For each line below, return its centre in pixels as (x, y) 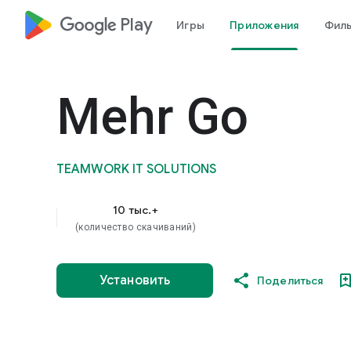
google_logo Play (106, 25)
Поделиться (290, 280)
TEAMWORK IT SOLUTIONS (137, 169)
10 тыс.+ (135, 210)
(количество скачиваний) (136, 227)
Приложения (264, 25)
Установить (135, 280)
